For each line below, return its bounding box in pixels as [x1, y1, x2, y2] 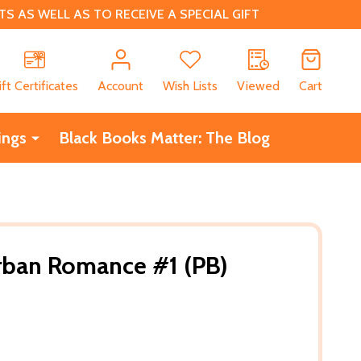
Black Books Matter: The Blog [58, 127, 270, 147]
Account [98, 77, 143, 93]
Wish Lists [163, 77, 218, 93]
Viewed [237, 77, 280, 93]
